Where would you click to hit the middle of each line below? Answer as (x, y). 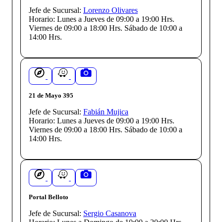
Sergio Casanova (110, 213)
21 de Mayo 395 (51, 95)
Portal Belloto (49, 197)
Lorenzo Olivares (111, 10)
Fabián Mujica (106, 111)
